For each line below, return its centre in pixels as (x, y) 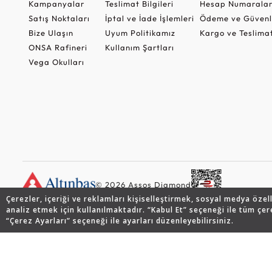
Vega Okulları (56, 62)
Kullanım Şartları (139, 47)
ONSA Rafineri (58, 47)
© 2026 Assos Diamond (143, 184)
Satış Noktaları (59, 18)
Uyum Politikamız (140, 32)
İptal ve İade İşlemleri (149, 18)
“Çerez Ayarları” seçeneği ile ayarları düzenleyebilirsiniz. (120, 221)
